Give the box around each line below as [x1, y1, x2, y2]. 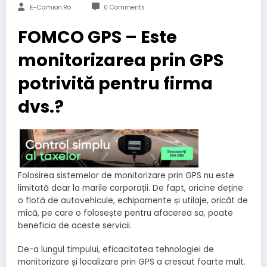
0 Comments [103, 2, 145, 12]
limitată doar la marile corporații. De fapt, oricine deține [18, 182, 243, 194]
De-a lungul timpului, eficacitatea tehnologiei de [18, 244, 214, 256]
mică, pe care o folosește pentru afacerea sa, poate [18, 207, 233, 219]
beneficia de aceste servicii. [18, 219, 132, 231]
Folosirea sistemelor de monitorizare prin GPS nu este [18, 169, 234, 181]
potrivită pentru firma [18, 71, 213, 95]
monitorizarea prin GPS [18, 48, 223, 72]
